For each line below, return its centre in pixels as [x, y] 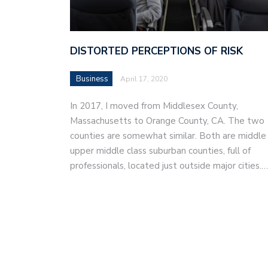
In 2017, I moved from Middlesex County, [154, 106]
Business [92, 79]
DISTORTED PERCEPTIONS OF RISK [156, 51]
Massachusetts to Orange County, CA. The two [167, 121]
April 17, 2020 [144, 79]
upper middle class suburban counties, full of [160, 151]
